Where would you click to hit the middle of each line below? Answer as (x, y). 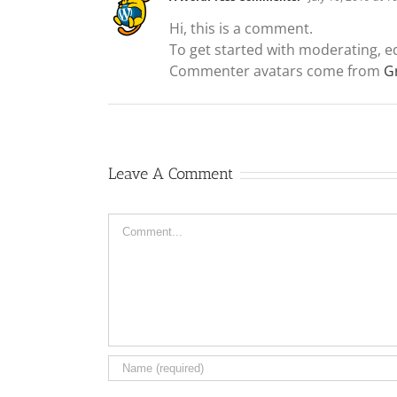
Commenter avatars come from (276, 71)
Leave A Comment (171, 174)
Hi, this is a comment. (241, 28)
